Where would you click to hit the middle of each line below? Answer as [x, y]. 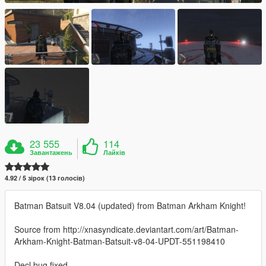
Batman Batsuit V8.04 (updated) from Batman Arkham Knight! [130, 206]
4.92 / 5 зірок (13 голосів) [45, 178]
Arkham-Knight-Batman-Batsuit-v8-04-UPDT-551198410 [120, 241]
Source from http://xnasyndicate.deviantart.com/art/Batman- [126, 229]
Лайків [115, 153]
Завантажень [51, 153]
